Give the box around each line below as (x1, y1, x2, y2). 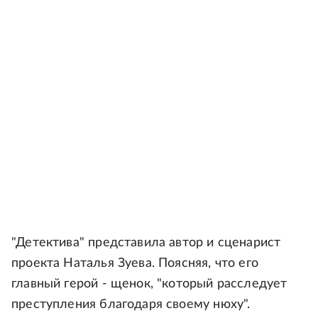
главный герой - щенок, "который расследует (11, 277, 287, 290)
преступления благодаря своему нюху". (11, 297, 251, 311)
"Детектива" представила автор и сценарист (11, 236, 281, 249)
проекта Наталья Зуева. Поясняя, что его (11, 256, 259, 270)
